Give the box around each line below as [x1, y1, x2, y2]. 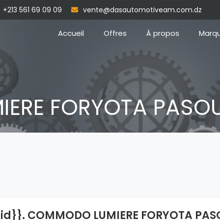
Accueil [58, 28, 84, 39]
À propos [146, 28, 179, 39]
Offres [104, 28, 127, 39]
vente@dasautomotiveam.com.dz [83, 4, 202, 15]
